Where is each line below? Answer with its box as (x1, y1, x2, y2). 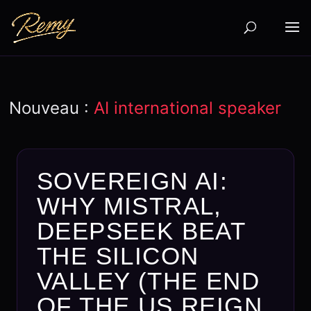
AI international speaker (94, 98, 282, 118)
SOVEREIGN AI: (36, 167, 228, 194)
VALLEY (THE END (36, 267, 260, 294)
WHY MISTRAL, (36, 192, 222, 219)
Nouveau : (9, 98, 94, 118)
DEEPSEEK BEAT (36, 217, 246, 244)
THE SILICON (36, 242, 199, 269)
